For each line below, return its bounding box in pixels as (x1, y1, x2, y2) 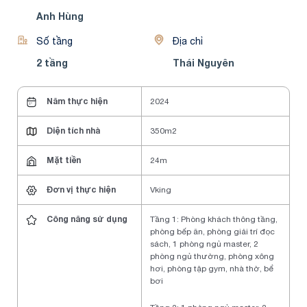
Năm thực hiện (45, 96, 108, 106)
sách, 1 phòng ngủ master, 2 (150, 239, 258, 249)
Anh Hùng (36, 10, 84, 22)
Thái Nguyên (173, 57, 234, 69)
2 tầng (36, 57, 68, 69)
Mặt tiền (45, 155, 81, 166)
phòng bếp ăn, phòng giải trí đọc (150, 227, 275, 237)
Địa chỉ (173, 36, 203, 47)
